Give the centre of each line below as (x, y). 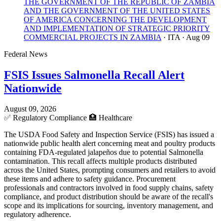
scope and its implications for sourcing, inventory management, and (109, 206)
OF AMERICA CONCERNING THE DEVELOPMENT (115, 19)
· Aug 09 (196, 37)
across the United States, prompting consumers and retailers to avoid (110, 170)
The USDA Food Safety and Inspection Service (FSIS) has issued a (109, 135)
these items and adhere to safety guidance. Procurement (90, 179)
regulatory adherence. (37, 215)
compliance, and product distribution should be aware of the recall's (109, 197)
